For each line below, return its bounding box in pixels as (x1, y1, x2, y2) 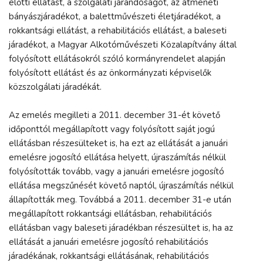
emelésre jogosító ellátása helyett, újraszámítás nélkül (9, 151, 226, 163)
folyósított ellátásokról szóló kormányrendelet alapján (9, 52, 225, 65)
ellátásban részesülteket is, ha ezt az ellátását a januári (9, 137, 228, 149)
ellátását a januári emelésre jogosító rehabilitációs (9, 235, 208, 248)
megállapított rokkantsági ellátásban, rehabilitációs (9, 207, 212, 220)
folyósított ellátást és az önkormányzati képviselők (9, 66, 211, 79)
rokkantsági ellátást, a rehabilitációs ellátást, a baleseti (9, 24, 227, 36)
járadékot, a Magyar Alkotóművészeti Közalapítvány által (9, 38, 237, 50)
